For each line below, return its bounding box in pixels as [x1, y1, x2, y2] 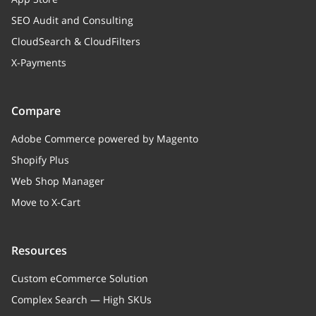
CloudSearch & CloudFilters [11, 35, 140, 48]
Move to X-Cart [11, 195, 80, 209]
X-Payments [11, 56, 66, 69]
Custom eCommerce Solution [11, 272, 148, 285]
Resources [11, 243, 67, 258]
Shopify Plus [11, 153, 69, 166]
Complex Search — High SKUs [11, 293, 152, 306]
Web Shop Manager [11, 174, 104, 188]
